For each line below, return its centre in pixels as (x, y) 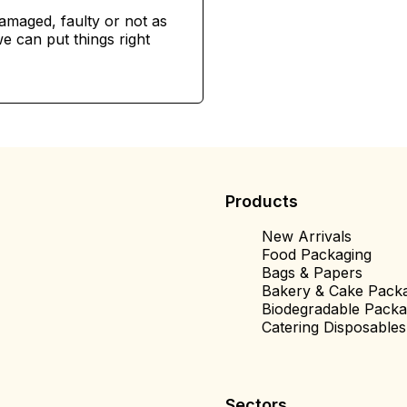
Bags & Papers (312, 273)
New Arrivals (307, 236)
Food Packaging (317, 254)
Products (262, 201)
